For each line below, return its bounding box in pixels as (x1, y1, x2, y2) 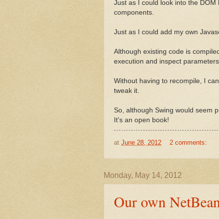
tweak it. (114, 87, 139, 94)
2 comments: (169, 139, 209, 147)
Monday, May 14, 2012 (104, 171, 182, 179)
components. (114, 8, 154, 16)
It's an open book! (114, 116, 169, 124)
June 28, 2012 (121, 139, 161, 147)
